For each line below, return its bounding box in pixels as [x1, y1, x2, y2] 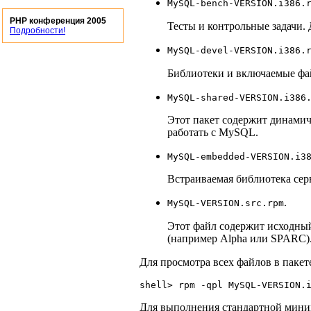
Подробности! [10, 26, 65, 35]
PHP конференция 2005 [10, 16, 106, 26]
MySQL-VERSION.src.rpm [167, 198, 284, 209]
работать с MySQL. [167, 126, 258, 139]
